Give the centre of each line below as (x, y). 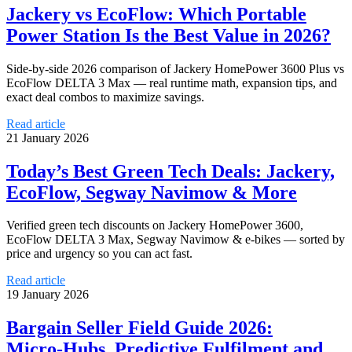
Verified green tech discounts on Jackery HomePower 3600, (155, 225)
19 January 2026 (48, 295)
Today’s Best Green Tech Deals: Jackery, (170, 171)
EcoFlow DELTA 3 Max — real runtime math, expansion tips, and (172, 82)
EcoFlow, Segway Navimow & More (152, 192)
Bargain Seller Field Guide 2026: (139, 328)
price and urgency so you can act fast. (99, 254)
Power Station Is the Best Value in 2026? (169, 35)
